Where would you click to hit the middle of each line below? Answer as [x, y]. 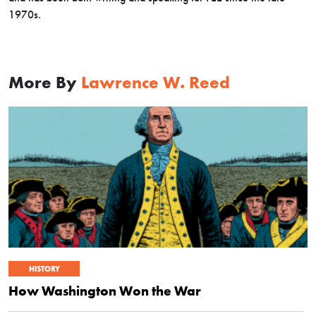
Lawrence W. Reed [156, 82]
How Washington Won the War [105, 290]
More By [45, 82]
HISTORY [44, 268]
